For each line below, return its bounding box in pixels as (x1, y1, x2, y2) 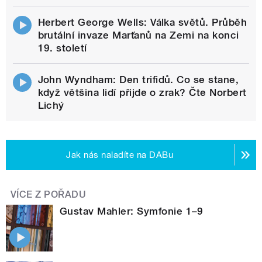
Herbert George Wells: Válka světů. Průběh (37, 16, 247, 28)
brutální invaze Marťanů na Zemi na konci (37, 29, 239, 41)
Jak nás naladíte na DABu (66, 149, 174, 160)
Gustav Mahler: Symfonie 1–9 (60, 205, 204, 217)
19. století (37, 42, 87, 54)
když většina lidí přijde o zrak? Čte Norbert (37, 86, 247, 98)
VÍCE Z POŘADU (11, 188, 87, 200)
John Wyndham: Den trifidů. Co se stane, (37, 73, 239, 85)
